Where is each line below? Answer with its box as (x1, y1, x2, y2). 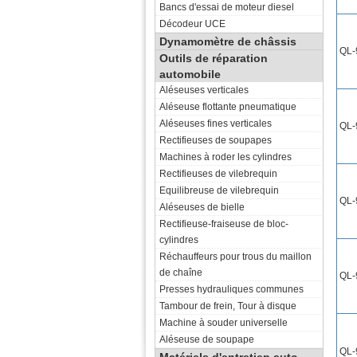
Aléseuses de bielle (159, 202, 245, 213)
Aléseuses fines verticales (159, 118, 272, 129)
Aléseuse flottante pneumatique (159, 101, 296, 112)
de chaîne (159, 267, 202, 278)
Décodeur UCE (159, 18, 226, 29)
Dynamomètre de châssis (159, 35, 296, 48)
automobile (159, 68, 221, 80)
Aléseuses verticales (159, 84, 249, 96)
